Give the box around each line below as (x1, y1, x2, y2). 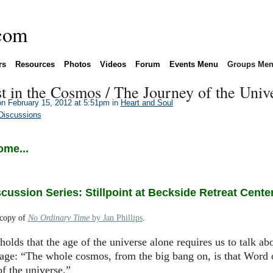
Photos (63, 59, 91, 69)
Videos (99, 59, 126, 69)
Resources (15, 59, 55, 69)
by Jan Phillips (89, 213, 143, 223)
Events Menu (169, 59, 218, 69)
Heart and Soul (120, 97, 173, 107)
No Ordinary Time (27, 213, 90, 223)
